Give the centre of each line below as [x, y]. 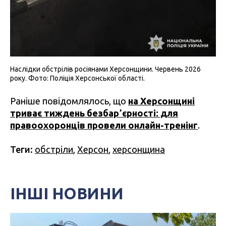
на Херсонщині [161, 101]
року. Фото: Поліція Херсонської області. [77, 78]
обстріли [54, 150]
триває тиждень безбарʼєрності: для [94, 113]
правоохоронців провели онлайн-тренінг [104, 125]
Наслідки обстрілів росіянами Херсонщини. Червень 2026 [105, 69]
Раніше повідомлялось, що [69, 101]
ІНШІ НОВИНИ [67, 193]
